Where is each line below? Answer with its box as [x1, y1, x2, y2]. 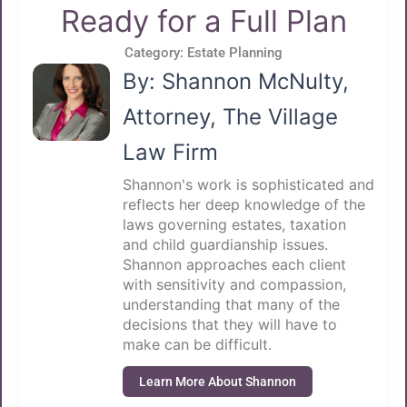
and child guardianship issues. [122, 234, 328, 253]
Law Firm [122, 138, 218, 165]
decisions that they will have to [122, 314, 337, 333]
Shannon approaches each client [122, 254, 346, 273]
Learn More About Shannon [138, 373, 296, 389]
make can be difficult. [122, 334, 272, 353]
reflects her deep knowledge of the [122, 194, 365, 213]
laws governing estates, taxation [122, 214, 346, 233]
